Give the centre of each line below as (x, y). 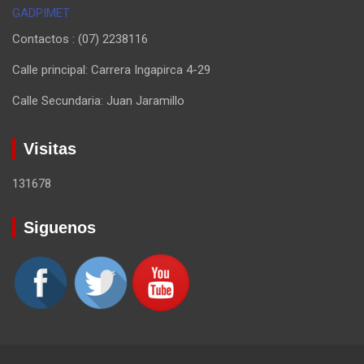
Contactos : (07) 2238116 (80, 39)
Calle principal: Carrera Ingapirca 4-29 (111, 70)
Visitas (50, 149)
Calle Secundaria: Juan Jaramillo (98, 101)
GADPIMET (41, 13)
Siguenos (60, 228)
